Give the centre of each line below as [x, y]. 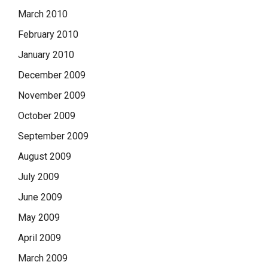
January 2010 [46, 54]
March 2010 [43, 14]
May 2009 [39, 217]
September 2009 [53, 136]
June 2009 [40, 197]
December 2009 [52, 75]
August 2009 [45, 156]
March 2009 [43, 258]
